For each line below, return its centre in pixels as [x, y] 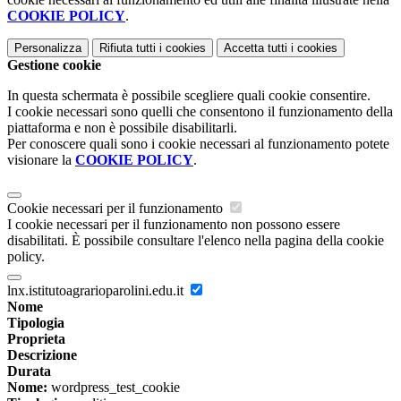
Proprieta [36, 339]
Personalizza [48, 48]
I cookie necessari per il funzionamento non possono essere [174, 225]
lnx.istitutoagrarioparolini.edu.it [97, 291]
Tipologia [36, 323]
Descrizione [42, 355]
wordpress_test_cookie [114, 388]
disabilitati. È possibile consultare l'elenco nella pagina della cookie [196, 241]
